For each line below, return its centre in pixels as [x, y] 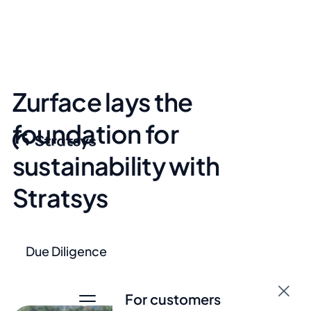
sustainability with [116, 166]
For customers [173, 299]
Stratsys [60, 197]
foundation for [95, 134]
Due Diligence [67, 251]
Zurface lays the [102, 102]
